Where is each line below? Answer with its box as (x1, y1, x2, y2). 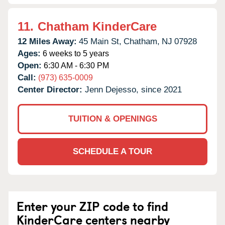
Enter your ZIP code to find (17, 196, 168, 215)
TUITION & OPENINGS (68, 114, 157, 124)
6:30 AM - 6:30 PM (42, 61, 109, 70)
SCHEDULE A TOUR (73, 146, 152, 156)
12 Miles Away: (18, 36, 77, 46)
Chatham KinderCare (38, 19, 157, 33)
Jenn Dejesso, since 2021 (85, 84, 182, 94)
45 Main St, (79, 36, 122, 46)
